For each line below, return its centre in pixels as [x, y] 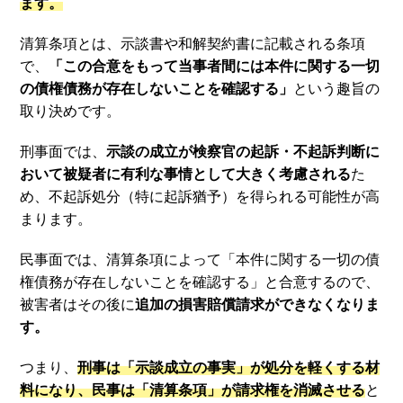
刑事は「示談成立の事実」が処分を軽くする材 [229, 367]
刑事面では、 [63, 151]
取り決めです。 [71, 111]
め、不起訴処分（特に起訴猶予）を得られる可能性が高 [200, 196]
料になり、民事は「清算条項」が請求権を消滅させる [193, 390]
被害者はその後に [78, 304]
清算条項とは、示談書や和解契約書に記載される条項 [193, 43]
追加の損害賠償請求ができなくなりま [258, 304]
